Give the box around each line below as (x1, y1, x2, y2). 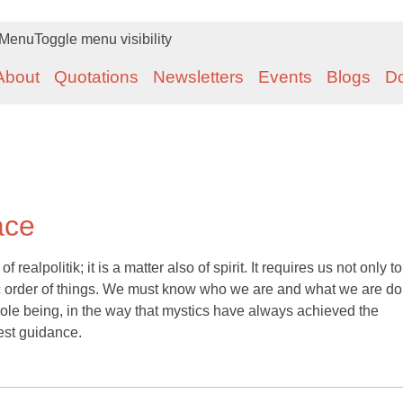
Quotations (54, 67, 139, 86)
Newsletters (153, 67, 244, 86)
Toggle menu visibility (34, 31, 172, 47)
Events (258, 67, 312, 86)
